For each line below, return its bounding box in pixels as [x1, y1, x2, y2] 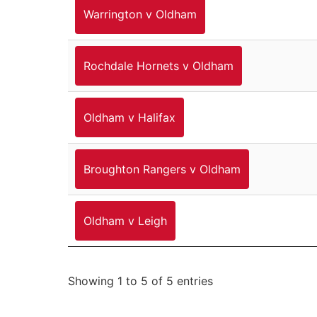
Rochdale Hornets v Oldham [83, 58, 234, 73]
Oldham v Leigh [83, 213, 167, 228]
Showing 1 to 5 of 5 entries [68, 274, 213, 289]
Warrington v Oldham [83, 6, 197, 21]
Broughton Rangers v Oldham [83, 161, 241, 176]
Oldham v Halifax [83, 110, 175, 125]
